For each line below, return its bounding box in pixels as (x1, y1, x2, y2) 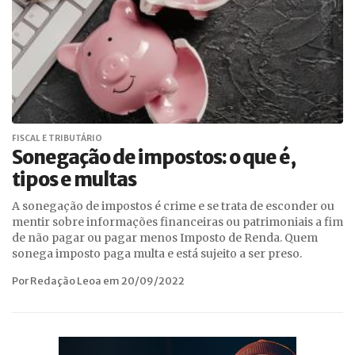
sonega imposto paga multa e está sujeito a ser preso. (12, 246, 302, 261)
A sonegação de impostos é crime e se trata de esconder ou (12, 199, 334, 213)
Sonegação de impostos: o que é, (12, 145, 296, 170)
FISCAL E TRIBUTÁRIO (12, 133, 102, 143)
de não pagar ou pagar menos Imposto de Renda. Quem (12, 231, 318, 245)
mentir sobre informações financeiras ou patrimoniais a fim (12, 215, 343, 229)
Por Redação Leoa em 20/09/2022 (12, 274, 185, 288)
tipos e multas (12, 167, 136, 192)
